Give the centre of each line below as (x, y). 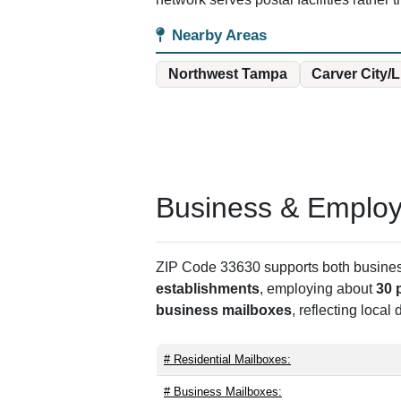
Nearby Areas (219, 36)
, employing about (318, 289)
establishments (208, 289)
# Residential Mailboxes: (227, 360)
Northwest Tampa (227, 73)
